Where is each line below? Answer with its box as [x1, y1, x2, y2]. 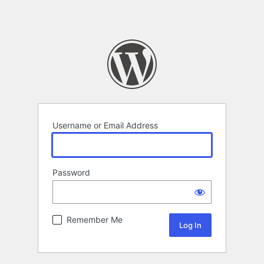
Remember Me [67, 214, 123, 225]
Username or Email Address [52, 120, 158, 131]
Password [52, 167, 90, 178]
